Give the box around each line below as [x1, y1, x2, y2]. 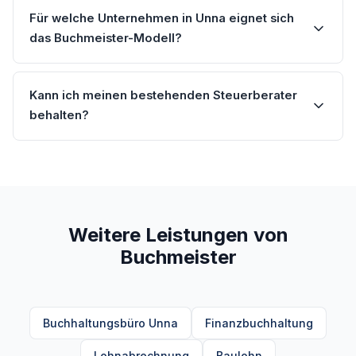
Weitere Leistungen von [68, 223, 288, 247]
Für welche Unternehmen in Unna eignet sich [29, 11, 294, 26]
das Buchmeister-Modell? [29, 31, 182, 46]
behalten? [29, 108, 89, 123]
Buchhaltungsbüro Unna [43, 316, 178, 331]
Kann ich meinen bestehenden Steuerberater [29, 88, 297, 103]
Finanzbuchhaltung [205, 316, 313, 331]
